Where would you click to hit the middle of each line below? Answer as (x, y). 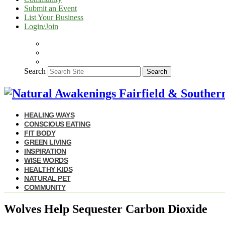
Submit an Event (50, 8)
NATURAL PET (47, 178)
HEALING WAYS (49, 115)
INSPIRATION (45, 151)
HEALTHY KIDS (48, 169)
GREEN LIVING (48, 142)
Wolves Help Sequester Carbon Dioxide (106, 209)
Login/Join (41, 26)
